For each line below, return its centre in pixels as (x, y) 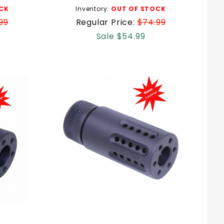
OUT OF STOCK (138, 8)
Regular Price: (106, 22)
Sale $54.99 (121, 36)
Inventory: (93, 8)
